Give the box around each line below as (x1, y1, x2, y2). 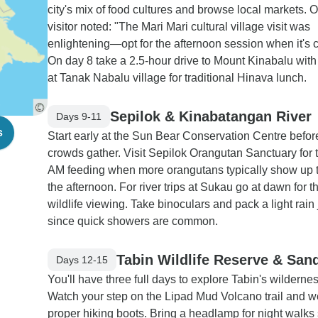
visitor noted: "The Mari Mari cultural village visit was (48, 21, 310, 33)
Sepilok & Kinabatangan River (110, 108, 312, 124)
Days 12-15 (56, 253, 108, 265)
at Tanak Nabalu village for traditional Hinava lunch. (48, 72, 307, 84)
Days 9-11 (56, 110, 102, 122)
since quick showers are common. (48, 215, 218, 227)
